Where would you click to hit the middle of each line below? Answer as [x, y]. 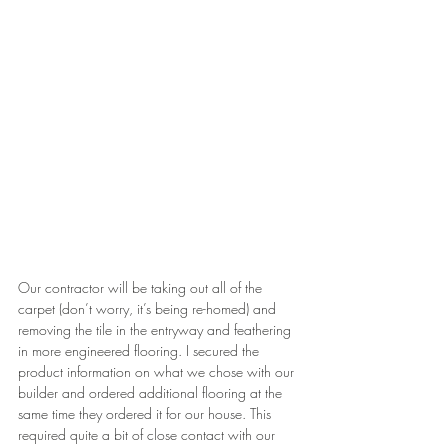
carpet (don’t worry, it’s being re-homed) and [149, 308]
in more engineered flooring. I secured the [140, 350]
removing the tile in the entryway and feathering [156, 329]
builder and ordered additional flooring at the [152, 392]
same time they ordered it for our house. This [146, 413]
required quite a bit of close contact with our [148, 434]
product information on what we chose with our [158, 371]
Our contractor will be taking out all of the [142, 287]
